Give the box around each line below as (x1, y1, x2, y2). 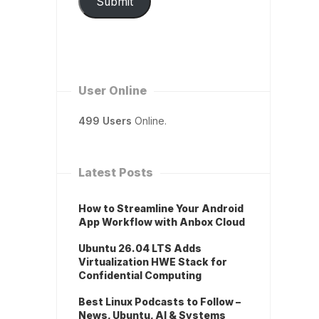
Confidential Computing (78, 269, 202, 282)
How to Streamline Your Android (78, 202, 244, 215)
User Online (78, 83, 147, 98)
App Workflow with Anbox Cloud (78, 216, 245, 229)
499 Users (78, 115, 132, 127)
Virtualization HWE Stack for (78, 256, 227, 268)
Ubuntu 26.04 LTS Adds (78, 242, 202, 255)
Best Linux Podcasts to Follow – (78, 296, 241, 308)
